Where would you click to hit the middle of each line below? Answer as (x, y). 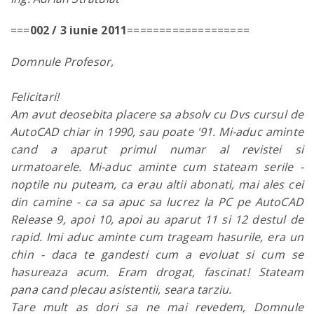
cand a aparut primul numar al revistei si (157, 149)
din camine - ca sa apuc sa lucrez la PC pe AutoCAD (157, 202)
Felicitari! (35, 97)
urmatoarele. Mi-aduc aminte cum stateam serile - (157, 167)
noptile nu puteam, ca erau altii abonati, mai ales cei (157, 184)
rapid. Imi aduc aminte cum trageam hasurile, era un (157, 237)
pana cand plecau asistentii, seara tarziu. (121, 289)
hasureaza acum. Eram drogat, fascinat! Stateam (157, 272)
